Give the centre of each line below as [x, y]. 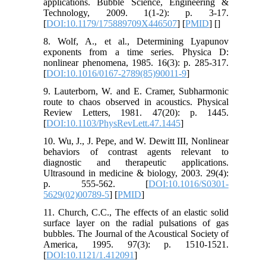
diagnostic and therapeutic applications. [136, 162]
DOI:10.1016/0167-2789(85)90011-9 [117, 73]
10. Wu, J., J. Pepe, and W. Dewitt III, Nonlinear [136, 141]
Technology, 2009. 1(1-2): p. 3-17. [136, 12]
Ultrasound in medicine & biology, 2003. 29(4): [136, 173]
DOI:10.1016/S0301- [188, 183]
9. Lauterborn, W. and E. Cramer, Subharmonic [136, 91]
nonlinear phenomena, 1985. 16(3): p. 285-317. [136, 62]
